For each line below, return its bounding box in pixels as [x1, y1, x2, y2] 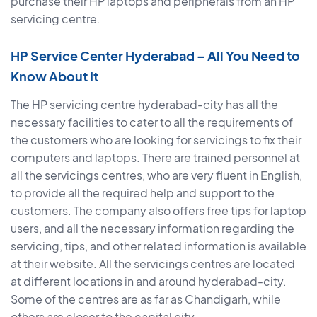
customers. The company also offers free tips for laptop [11, 203, 306, 219]
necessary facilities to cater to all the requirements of [11, 115, 293, 130]
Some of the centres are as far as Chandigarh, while [11, 292, 281, 307]
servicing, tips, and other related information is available [11, 238, 306, 254]
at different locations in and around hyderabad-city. [11, 274, 287, 289]
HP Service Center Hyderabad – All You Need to [11, 47, 300, 64]
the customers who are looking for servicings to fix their [11, 132, 301, 148]
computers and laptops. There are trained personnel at [11, 150, 300, 166]
